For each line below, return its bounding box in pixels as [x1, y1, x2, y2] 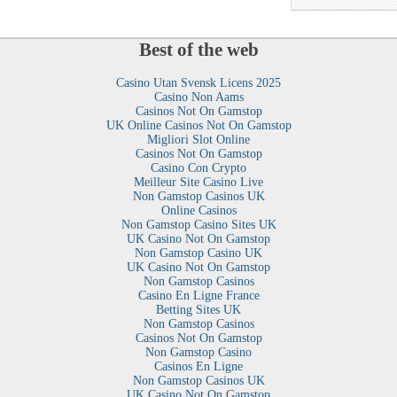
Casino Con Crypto [151, 161, 246, 175]
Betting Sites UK [156, 303, 241, 317]
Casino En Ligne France [137, 289, 260, 303]
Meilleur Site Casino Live [134, 175, 263, 190]
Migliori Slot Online [147, 133, 250, 147]
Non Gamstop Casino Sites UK [121, 218, 276, 232]
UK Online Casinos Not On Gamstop [105, 119, 292, 133]
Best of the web [138, 38, 259, 60]
